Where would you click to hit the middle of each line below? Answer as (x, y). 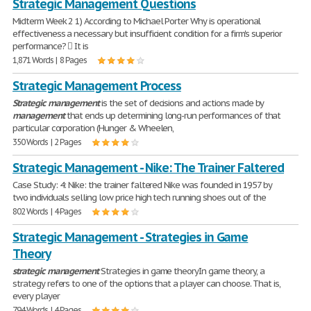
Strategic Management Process (97, 86)
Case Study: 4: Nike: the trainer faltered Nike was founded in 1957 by (143, 185)
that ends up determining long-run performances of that (173, 116)
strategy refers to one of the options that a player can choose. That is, (147, 284)
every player (36, 296)
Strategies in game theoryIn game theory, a (182, 271)
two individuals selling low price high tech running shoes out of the (140, 197)
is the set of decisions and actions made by (182, 103)
